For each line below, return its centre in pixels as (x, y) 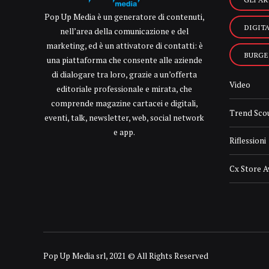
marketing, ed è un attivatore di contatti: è (124, 45)
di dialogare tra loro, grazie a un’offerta (124, 74)
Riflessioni (248, 141)
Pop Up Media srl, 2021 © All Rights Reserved (126, 255)
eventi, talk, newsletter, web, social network (124, 117)
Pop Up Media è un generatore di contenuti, (124, 17)
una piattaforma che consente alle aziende (124, 60)
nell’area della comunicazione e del (124, 31)
